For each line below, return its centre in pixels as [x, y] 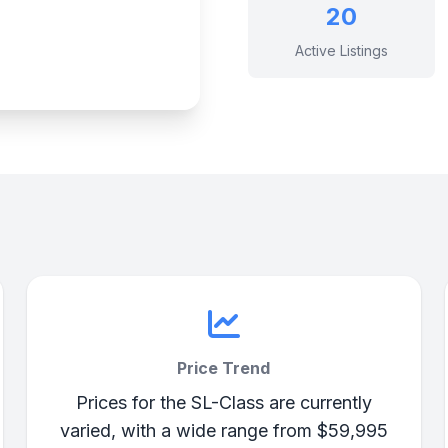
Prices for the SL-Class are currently [223, 402]
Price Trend [224, 368]
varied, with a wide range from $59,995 [223, 430]
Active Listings [341, 50]
